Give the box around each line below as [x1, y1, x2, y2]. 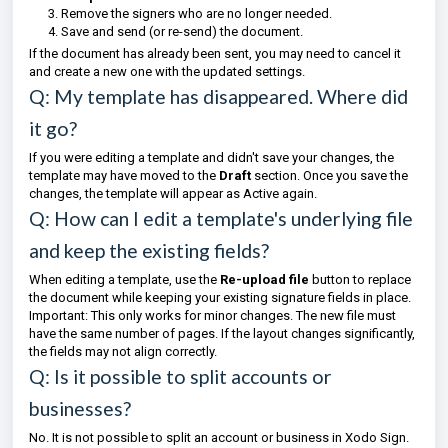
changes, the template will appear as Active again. [29, 186, 317, 201]
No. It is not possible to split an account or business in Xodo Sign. [29, 430, 409, 445]
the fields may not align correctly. [29, 344, 217, 359]
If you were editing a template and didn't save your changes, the [29, 150, 394, 165]
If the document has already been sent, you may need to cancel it [29, 46, 401, 61]
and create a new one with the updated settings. [29, 64, 305, 79]
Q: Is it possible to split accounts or [29, 365, 332, 388]
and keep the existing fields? [29, 239, 269, 262]
